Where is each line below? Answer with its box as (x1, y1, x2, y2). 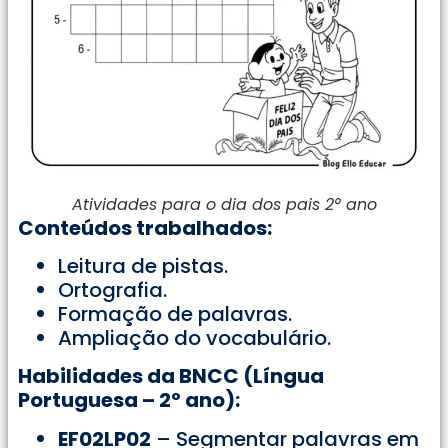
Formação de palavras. (58, 300, 292, 328)
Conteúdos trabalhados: (18, 213, 272, 242)
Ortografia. (58, 276, 167, 304)
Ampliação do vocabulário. (58, 324, 331, 352)
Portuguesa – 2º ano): (18, 386, 240, 415)
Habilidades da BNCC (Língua (18, 362, 324, 391)
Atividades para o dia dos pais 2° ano (71, 192, 377, 216)
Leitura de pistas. (58, 252, 228, 280)
